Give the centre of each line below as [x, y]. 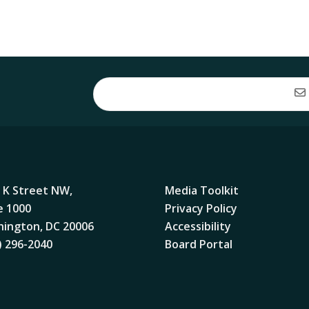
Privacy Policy [201, 208]
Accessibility [198, 226]
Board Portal [199, 244]
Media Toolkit [202, 190]
